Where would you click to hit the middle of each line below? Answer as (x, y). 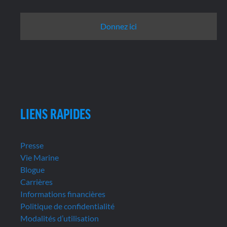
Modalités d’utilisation (60, 218)
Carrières (36, 181)
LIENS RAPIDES (55, 113)
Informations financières (63, 194)
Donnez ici (119, 26)
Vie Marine (40, 157)
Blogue (32, 169)
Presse (32, 145)
